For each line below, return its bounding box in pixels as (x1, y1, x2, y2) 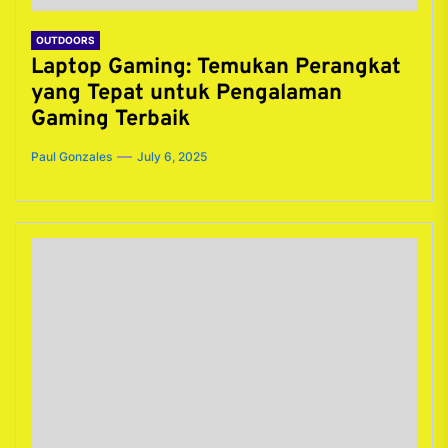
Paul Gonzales (31, 149, 112, 164)
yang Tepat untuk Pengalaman (31, 80, 342, 107)
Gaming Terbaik (31, 106, 190, 133)
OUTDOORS (36, 34, 95, 46)
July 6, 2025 (137, 149, 207, 164)
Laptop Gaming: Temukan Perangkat (31, 54, 401, 81)
